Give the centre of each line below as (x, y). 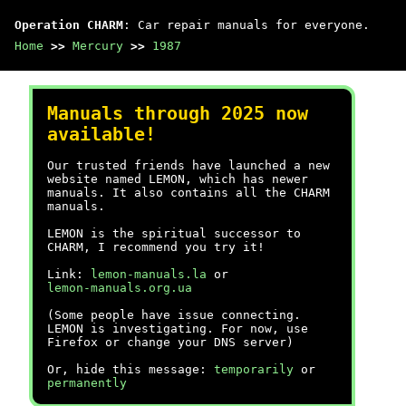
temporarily (254, 369)
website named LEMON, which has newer (178, 179)
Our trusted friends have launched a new (188, 165)
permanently (87, 383)
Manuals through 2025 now (178, 114)
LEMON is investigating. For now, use (178, 329)
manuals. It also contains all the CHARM (188, 193)
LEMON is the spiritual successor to (174, 233)
